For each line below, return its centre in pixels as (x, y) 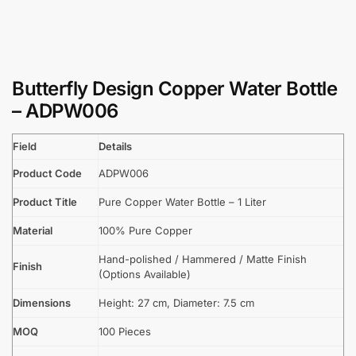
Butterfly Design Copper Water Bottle (174, 89)
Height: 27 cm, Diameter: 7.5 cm (176, 302)
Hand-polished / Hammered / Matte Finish (203, 259)
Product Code (47, 173)
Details (115, 146)
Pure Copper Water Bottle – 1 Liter (182, 201)
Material (33, 230)
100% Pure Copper (145, 230)
